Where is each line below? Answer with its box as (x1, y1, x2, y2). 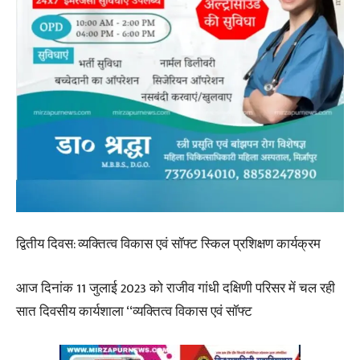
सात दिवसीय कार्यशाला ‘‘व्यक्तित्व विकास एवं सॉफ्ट (16, 301, 252, 323)
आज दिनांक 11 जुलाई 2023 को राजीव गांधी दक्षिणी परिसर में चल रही (16, 277, 335, 300)
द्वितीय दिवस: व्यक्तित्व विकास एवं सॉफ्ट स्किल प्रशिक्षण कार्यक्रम (16, 233, 321, 256)
